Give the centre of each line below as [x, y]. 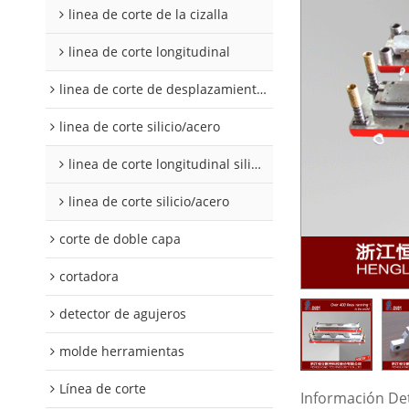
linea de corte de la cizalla [148, 14]
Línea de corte [103, 388]
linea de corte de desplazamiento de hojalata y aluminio [158, 89]
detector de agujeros [123, 314]
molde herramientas [122, 351]
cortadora [89, 276]
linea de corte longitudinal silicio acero [160, 164]
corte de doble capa [120, 239]
